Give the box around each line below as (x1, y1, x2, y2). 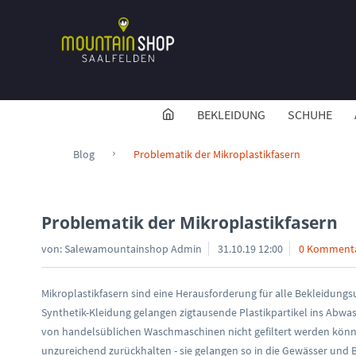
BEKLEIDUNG (197, 106, 265, 122)
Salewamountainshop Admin (64, 242, 202, 256)
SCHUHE (288, 106, 332, 122)
